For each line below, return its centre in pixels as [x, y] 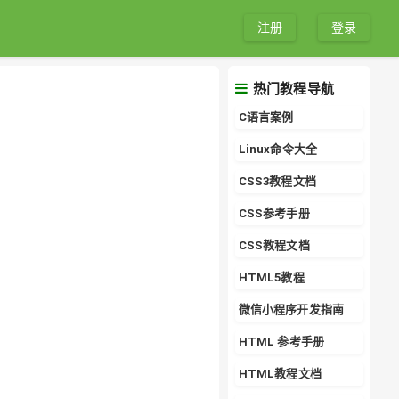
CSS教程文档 [274, 245]
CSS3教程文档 [277, 181]
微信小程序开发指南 [291, 309]
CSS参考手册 [274, 213]
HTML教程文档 [280, 374]
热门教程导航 [292, 89]
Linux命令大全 [277, 149]
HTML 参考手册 [281, 342]
